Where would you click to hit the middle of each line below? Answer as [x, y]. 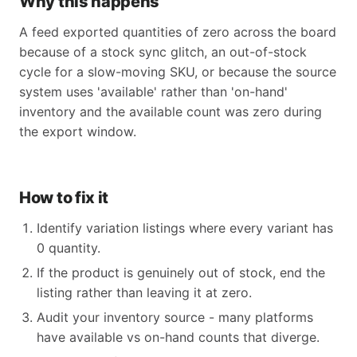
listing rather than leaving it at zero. [144, 292]
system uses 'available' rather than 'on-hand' [153, 92]
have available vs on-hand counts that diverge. [178, 337]
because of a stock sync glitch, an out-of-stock [163, 52]
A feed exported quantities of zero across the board [178, 32]
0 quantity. [69, 248]
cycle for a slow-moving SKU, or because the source [178, 72]
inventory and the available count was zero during [171, 112]
